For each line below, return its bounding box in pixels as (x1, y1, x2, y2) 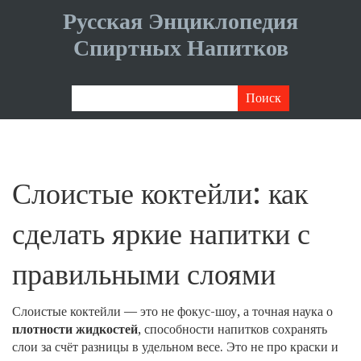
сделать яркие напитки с (12, 217, 310, 251)
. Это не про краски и (220, 339, 338, 355)
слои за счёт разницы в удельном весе (12, 339, 220, 355)
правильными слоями (12, 257, 276, 292)
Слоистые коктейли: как (12, 176, 308, 211)
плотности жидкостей (12, 322, 138, 337)
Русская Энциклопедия (63, 8, 298, 35)
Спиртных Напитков (73, 35, 288, 61)
